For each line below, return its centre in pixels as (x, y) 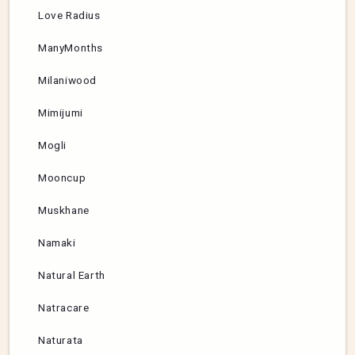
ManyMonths (71, 48)
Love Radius (69, 15)
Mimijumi (61, 113)
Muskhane (64, 210)
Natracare (64, 308)
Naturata (61, 340)
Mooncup (62, 178)
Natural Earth (72, 275)
